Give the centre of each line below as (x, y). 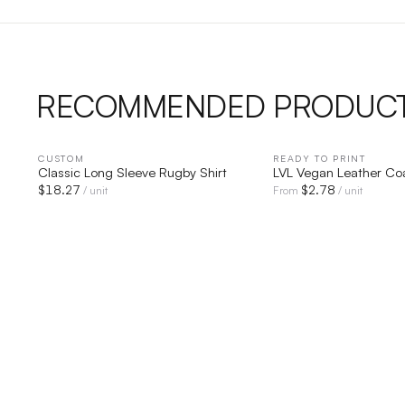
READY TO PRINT (320, 158)
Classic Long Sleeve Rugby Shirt (133, 171)
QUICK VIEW (154, 158)
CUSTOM (61, 158)
